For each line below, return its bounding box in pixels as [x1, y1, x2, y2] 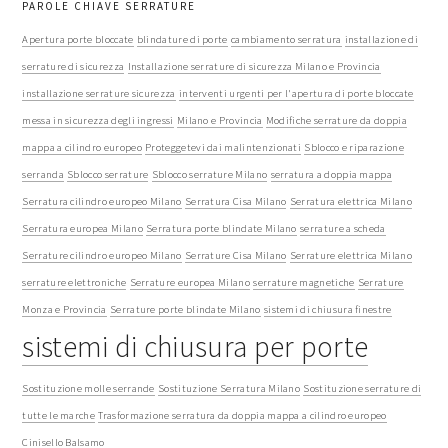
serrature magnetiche [253, 276, 355, 289]
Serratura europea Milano [22, 222, 143, 235]
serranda [22, 168, 64, 181]
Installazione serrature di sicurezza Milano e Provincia [127, 60, 381, 73]
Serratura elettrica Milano [289, 195, 412, 208]
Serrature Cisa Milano [184, 249, 287, 262]
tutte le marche [22, 409, 96, 422]
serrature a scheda [300, 222, 386, 235]
